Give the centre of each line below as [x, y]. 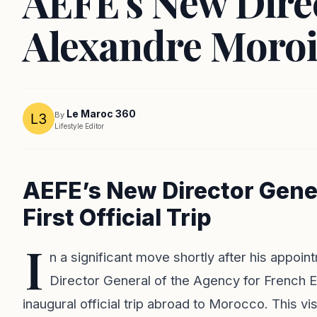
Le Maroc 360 [101, 113]
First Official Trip [117, 218]
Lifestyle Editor [79, 126]
